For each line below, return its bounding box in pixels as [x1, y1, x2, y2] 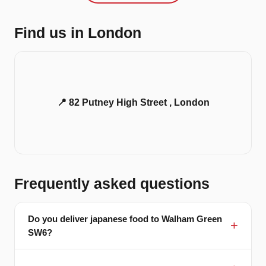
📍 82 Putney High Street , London [56, 97, 210, 108]
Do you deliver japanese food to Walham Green [28, 214, 222, 224]
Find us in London [14, 24, 141, 42]
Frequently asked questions [14, 175, 210, 192]
